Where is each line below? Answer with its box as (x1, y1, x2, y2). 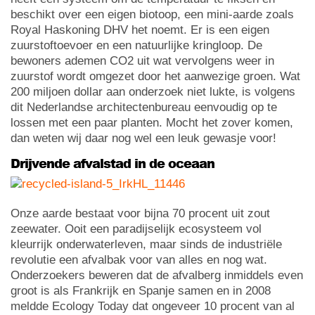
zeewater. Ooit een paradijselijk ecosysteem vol (11, 221, 262, 236)
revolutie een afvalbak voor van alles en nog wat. (11, 252, 267, 266)
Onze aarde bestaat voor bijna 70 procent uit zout (11, 206, 270, 220)
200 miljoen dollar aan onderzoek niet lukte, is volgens (11, 84, 295, 98)
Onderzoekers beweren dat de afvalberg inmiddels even (11, 268, 303, 282)
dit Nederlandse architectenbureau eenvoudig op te (11, 100, 277, 114)
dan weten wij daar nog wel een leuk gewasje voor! (11, 131, 276, 145)
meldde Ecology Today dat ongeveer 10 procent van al (11, 299, 295, 313)
